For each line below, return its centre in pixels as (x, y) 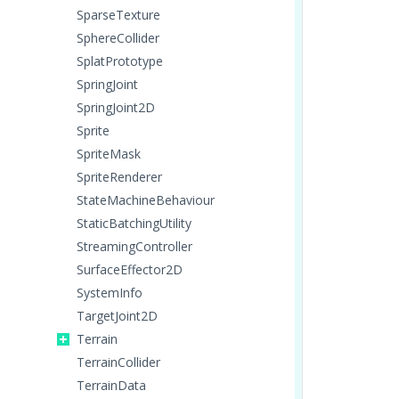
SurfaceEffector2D (130, 269)
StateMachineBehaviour (146, 200)
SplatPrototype (120, 61)
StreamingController (134, 246)
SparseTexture (118, 15)
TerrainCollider (118, 362)
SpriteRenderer (119, 177)
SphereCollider (118, 38)
